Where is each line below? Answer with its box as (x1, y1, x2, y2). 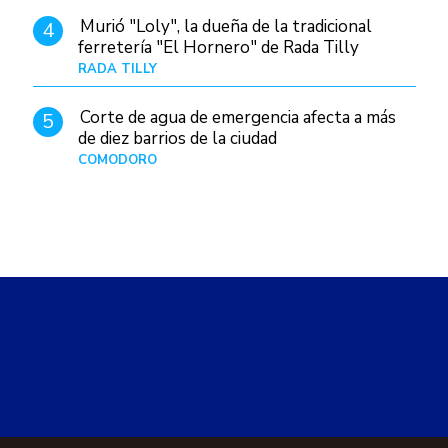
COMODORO (77, 150, 157, 169)
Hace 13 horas (329, 59, 416, 78)
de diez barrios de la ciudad (77, 126, 277, 150)
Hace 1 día (353, 150, 416, 169)
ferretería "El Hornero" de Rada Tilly (77, 35, 359, 59)
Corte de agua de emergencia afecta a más (79, 105, 396, 129)
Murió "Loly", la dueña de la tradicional (79, 14, 372, 38)
